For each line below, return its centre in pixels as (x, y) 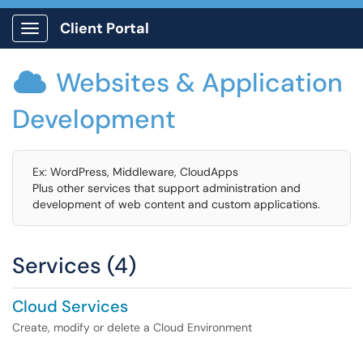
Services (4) (74, 265)
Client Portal (105, 28)
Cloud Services (70, 306)
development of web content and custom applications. (176, 204)
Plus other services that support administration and (167, 188)
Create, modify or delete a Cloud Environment (132, 327)
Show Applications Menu (94, 41)
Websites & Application (199, 83)
